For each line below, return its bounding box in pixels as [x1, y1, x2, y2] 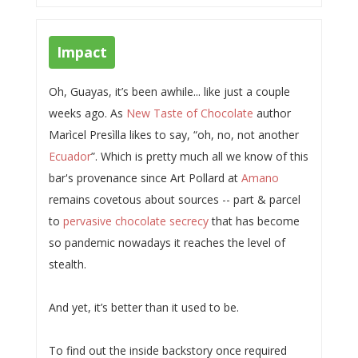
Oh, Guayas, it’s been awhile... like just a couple [48, 84, 290, 99]
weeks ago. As [48, 105, 126, 121]
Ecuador [48, 149, 91, 164]
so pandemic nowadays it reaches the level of [48, 235, 285, 250]
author [253, 105, 291, 121]
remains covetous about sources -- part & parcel [48, 192, 300, 207]
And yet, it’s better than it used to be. [48, 300, 239, 315]
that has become [208, 213, 300, 229]
